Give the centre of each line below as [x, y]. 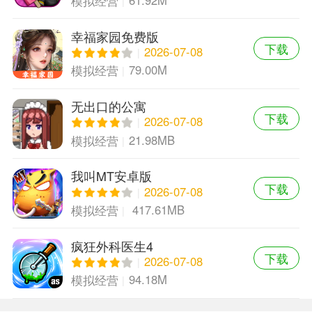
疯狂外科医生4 [112, 245]
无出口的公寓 [108, 106]
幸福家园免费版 [115, 36]
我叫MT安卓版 [111, 176]
